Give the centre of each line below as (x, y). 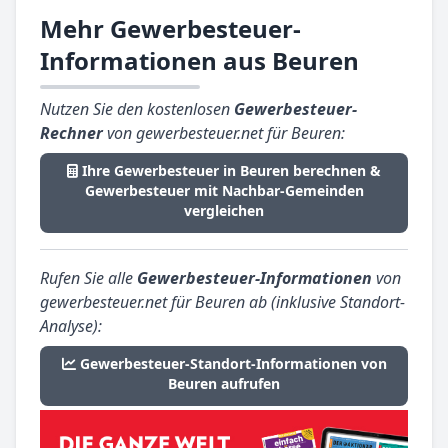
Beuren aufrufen (224, 384)
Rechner (71, 133)
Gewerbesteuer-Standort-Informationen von (233, 364)
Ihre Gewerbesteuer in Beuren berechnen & (231, 171)
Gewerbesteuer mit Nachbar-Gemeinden (224, 191)
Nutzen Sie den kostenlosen (137, 109)
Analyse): (71, 326)
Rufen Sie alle (88, 278)
